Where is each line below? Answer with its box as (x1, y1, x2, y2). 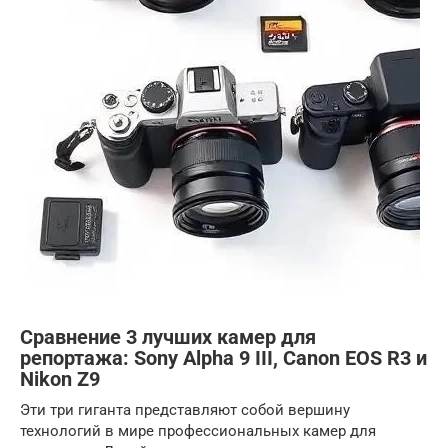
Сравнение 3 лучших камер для (20, 326, 316, 350)
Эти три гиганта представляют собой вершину (20, 401, 350, 419)
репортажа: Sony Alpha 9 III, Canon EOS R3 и (20, 347, 427, 371)
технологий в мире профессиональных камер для (20, 422, 376, 440)
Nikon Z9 (20, 368, 100, 392)
